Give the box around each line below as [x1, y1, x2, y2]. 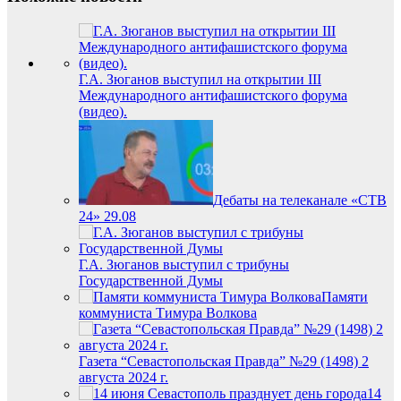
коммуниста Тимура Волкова [79, 304, 257, 320]
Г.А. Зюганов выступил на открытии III [79, 71, 321, 87]
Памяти [321, 288, 368, 304]
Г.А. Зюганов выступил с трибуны [79, 256, 289, 272]
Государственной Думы [79, 272, 223, 288]
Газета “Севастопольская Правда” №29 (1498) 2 [79, 353, 369, 369]
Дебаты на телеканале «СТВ [213, 192, 387, 208]
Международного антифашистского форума [79, 87, 347, 103]
